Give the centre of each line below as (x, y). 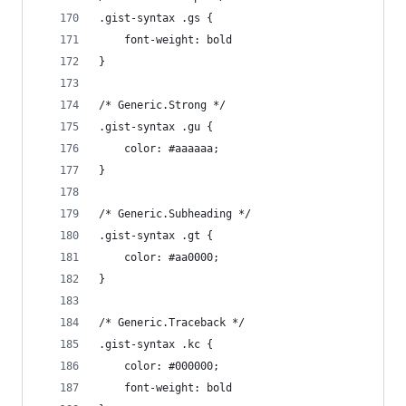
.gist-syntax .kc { (156, 344)
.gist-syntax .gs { (156, 18)
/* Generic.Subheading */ (175, 214)
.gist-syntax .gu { (156, 127)
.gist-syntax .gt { (156, 236)
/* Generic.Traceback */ (172, 323)
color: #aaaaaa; (172, 149)
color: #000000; (172, 366)
